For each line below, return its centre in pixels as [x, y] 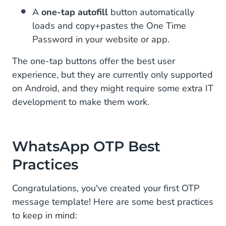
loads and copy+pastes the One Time [109, 26]
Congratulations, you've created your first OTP [106, 188]
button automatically [151, 12]
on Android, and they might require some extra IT [113, 88]
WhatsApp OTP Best [86, 146]
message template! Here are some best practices [113, 202]
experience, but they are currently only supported [112, 75]
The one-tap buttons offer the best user [94, 61]
